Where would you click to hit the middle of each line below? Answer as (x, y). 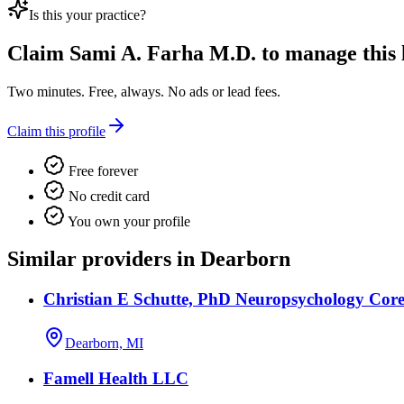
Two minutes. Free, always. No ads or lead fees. (144, 91)
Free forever (101, 170)
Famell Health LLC (116, 378)
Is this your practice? (87, 14)
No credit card (107, 196)
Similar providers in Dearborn (149, 259)
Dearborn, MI (104, 344)
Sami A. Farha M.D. (163, 53)
